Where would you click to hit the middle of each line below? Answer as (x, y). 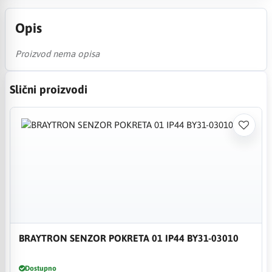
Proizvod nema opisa (57, 53)
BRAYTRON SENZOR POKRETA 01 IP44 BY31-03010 (129, 238)
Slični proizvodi (49, 89)
